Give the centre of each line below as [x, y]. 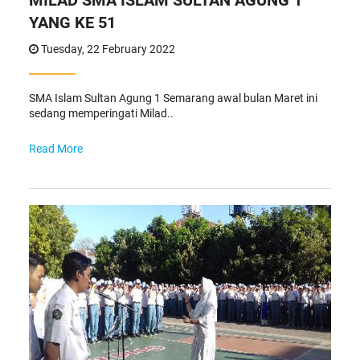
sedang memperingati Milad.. [101, 113]
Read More [55, 149]
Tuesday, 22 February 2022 [106, 49]
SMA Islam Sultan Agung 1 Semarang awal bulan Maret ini [173, 98]
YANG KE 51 [72, 22]
